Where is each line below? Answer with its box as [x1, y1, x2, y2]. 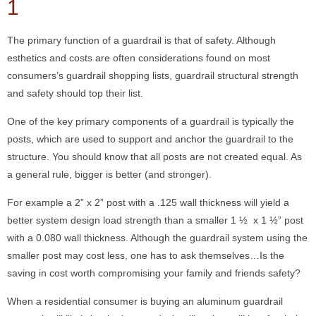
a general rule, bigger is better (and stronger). [7, 169, 212, 181]
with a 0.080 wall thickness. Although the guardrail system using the [7, 232, 308, 244]
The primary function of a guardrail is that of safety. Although [7, 35, 276, 47]
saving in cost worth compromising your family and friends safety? [7, 267, 300, 279]
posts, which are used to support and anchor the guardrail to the [7, 133, 293, 145]
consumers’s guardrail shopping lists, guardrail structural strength [7, 70, 298, 82]
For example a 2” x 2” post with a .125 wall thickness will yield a [7, 197, 289, 209]
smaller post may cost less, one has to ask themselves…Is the [7, 250, 284, 262]
